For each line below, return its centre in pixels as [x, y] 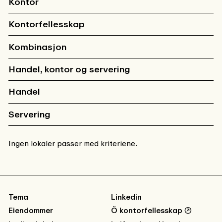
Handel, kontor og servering [69, 69]
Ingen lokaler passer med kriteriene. [73, 144]
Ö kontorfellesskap [147, 211]
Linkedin [126, 197]
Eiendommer [30, 211]
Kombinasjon [37, 47]
